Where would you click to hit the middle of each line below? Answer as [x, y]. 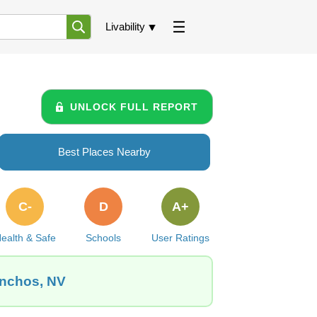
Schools [104, 238]
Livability [125, 27]
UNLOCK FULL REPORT [134, 106]
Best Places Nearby [104, 152]
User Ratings [180, 238]
